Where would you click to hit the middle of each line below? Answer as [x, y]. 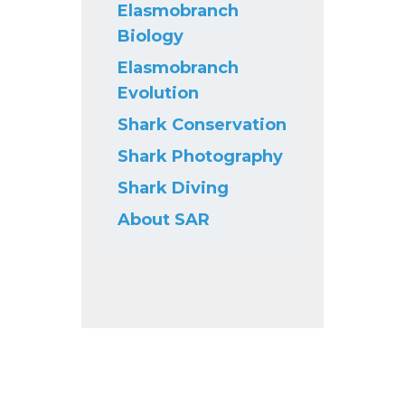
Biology [150, 36]
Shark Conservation [202, 124]
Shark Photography [200, 156]
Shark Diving [173, 188]
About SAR [163, 219]
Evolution [158, 93]
